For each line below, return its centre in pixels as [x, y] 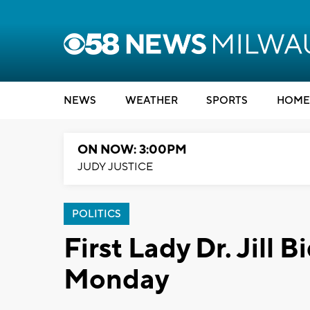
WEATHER [151, 101]
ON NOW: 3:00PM [132, 150]
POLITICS [97, 214]
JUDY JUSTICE [115, 167]
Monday [116, 280]
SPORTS [227, 101]
